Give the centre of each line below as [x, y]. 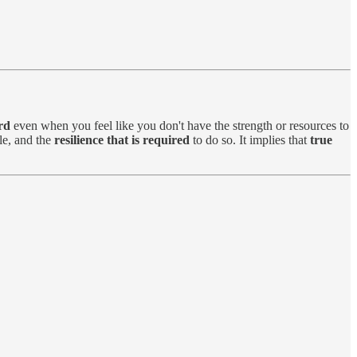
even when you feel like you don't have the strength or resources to [180, 126]
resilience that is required [120, 140]
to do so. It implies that [250, 140]
